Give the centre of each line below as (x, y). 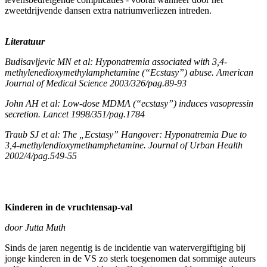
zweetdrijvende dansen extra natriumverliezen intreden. (108, 10)
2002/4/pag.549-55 (41, 156)
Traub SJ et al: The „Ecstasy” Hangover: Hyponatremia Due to (126, 134)
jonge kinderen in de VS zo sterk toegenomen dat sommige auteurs (130, 258)
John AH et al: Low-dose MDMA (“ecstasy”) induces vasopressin (129, 103)
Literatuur (25, 41)
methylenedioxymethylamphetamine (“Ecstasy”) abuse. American (129, 72)
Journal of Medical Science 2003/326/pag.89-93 (96, 83)
